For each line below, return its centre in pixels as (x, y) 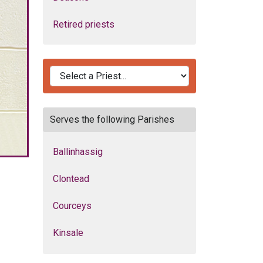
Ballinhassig (78, 152)
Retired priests (84, 24)
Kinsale (68, 233)
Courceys (72, 206)
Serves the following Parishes (112, 119)
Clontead (71, 179)
